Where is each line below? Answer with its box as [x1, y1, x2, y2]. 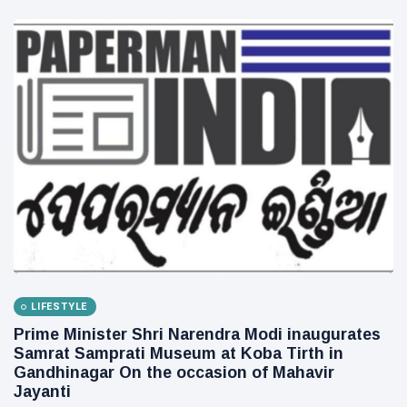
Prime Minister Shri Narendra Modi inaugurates [14, 325, 381, 344]
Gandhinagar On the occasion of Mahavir [14, 363, 334, 382]
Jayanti [14, 382, 71, 402]
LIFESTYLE [31, 301, 88, 313]
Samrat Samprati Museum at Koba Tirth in [14, 344, 343, 363]
